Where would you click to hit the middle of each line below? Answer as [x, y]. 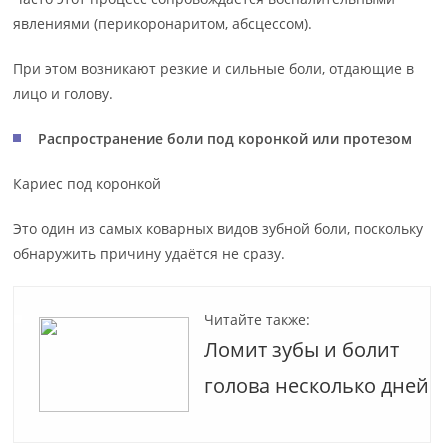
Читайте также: [257, 319]
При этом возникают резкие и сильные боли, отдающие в [214, 68]
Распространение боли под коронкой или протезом [225, 138]
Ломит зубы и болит [302, 349]
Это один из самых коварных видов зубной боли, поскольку [218, 228]
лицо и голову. [63, 93]
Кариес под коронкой [87, 183]
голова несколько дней [317, 385]
